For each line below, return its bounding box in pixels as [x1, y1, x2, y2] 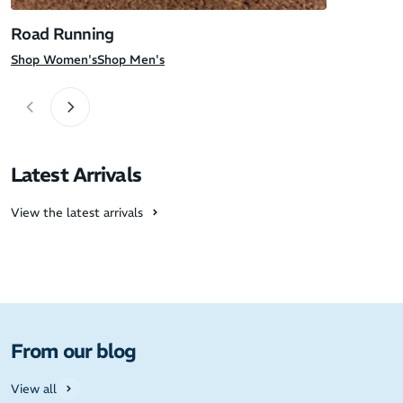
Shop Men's [97, 52, 165, 68]
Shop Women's [11, 52, 97, 68]
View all [11, 381, 57, 397]
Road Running [11, 23, 114, 45]
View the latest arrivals [11, 204, 143, 220]
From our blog [11, 338, 137, 364]
